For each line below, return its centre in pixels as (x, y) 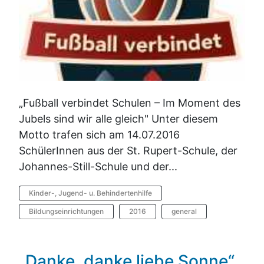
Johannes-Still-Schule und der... (98, 167)
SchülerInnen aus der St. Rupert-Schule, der (128, 151)
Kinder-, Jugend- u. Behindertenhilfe (90, 193)
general (184, 212)
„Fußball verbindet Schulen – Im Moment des (130, 103)
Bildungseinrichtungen (66, 212)
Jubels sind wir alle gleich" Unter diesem (118, 119)
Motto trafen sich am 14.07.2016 (99, 135)
